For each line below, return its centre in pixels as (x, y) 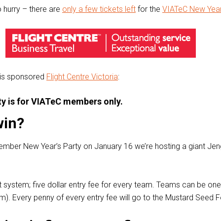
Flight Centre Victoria (82, 76)
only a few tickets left (99, 9)
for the (149, 9)
